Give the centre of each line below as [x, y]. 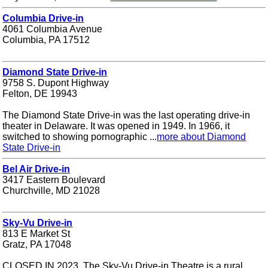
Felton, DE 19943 [40, 93]
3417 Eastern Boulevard [54, 179]
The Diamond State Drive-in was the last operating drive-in [127, 115]
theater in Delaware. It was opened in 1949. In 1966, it [116, 126]
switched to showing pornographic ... [80, 136]
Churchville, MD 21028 [51, 190]
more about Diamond [202, 136]
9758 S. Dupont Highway [56, 83]
